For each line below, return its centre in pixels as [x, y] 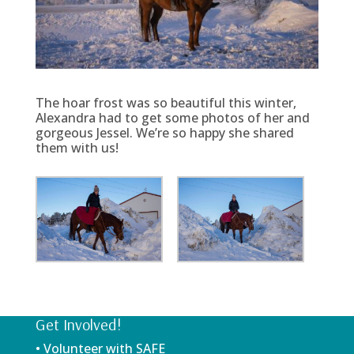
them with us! [77, 147]
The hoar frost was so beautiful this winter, [166, 102]
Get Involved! [78, 324]
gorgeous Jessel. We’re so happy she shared [164, 132]
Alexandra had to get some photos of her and [172, 117]
